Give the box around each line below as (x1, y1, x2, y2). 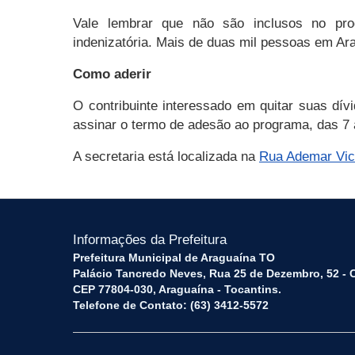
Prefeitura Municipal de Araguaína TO (73, 251, 275, 265)
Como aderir (73, 67, 151, 82)
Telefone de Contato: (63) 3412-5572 (73, 299, 269, 312)
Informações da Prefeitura (73, 232, 227, 248)
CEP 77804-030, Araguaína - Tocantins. (73, 283, 281, 296)
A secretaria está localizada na (73, 149, 259, 165)
